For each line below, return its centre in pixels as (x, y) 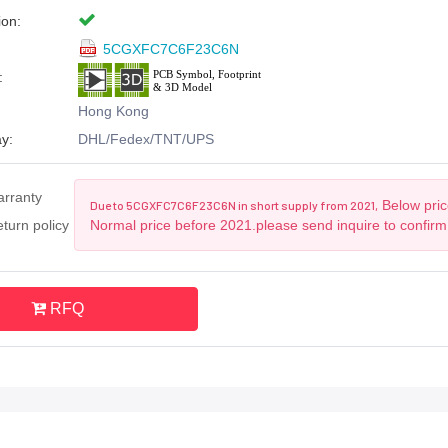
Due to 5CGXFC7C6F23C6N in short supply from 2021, (233, 204)
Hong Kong (113, 110)
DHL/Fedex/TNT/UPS (145, 138)
